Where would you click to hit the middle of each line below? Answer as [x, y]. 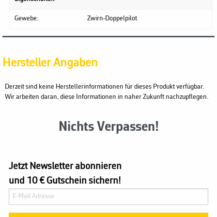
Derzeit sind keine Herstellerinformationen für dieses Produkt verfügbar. [104, 87]
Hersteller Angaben [50, 63]
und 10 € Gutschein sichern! [65, 181]
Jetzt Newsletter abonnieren [65, 166]
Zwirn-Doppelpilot [112, 19]
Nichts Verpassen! [108, 128]
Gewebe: [26, 19]
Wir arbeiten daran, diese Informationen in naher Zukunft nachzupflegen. [107, 97]
